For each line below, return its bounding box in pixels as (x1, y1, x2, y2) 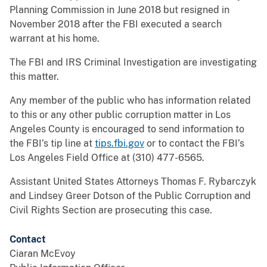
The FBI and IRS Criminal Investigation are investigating (10, 57, 257, 69)
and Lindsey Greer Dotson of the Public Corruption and (10, 190, 251, 202)
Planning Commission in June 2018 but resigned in (10, 4, 229, 16)
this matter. (10, 71, 59, 83)
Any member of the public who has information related (10, 95, 251, 107)
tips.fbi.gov (95, 138, 144, 150)
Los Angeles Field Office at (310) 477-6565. (10, 152, 204, 164)
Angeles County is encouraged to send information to (10, 123, 244, 135)
